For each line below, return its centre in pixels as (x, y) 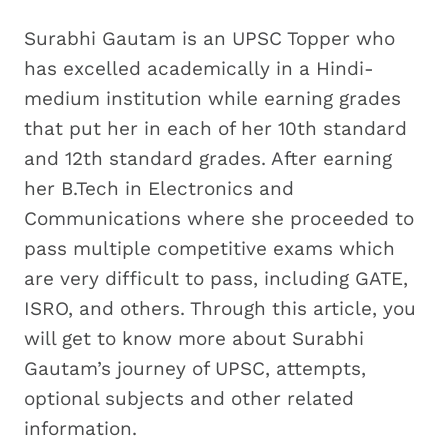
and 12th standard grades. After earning (208, 158)
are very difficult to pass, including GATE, (216, 278)
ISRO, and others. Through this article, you (220, 308)
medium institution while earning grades (212, 98)
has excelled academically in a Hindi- (199, 68)
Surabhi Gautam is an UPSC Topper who (209, 38)
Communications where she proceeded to (219, 218)
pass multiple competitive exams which (209, 248)
